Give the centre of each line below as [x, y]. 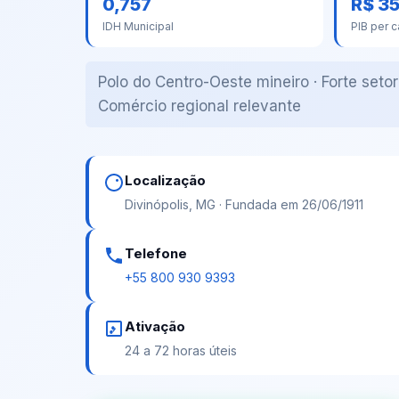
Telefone [156, 253]
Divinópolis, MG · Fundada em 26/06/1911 [244, 204]
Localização [165, 180]
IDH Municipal [138, 26]
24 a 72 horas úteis [181, 350]
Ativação [155, 326]
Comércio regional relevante [199, 106]
